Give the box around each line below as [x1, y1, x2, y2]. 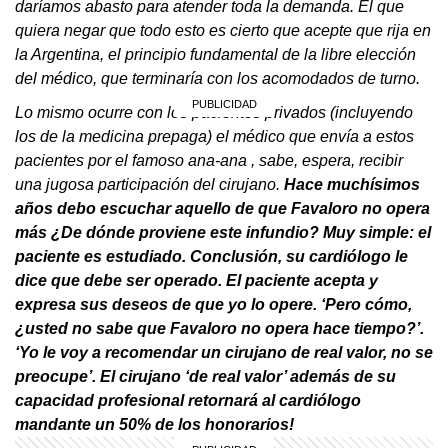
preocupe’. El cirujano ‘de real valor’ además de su [15, 367, 396, 385]
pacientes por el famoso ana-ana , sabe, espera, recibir [15, 151, 403, 169]
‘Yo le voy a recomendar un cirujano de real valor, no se [15, 343, 433, 361]
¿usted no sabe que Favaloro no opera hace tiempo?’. [15, 319, 424, 337]
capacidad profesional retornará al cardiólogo [15, 391, 361, 409]
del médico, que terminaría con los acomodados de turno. [15, 69, 420, 87]
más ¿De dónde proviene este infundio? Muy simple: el [15, 223, 431, 241]
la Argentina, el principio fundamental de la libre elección [15, 45, 416, 63]
